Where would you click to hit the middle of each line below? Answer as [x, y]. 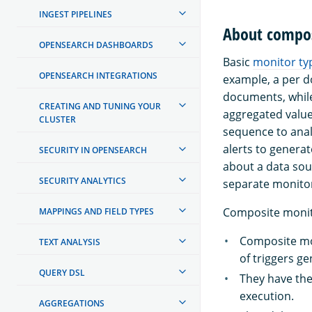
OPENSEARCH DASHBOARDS [96, 45]
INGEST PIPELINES [76, 14]
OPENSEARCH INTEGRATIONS [98, 75]
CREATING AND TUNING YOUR [100, 106]
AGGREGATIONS [72, 303]
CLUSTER [57, 119]
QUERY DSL [62, 272]
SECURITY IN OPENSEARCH [93, 150]
